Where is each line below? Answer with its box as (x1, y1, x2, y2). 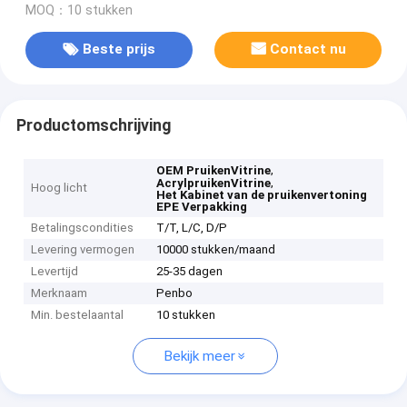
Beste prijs (82, 41, 155, 58)
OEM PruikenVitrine (156, 164, 272, 178)
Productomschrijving (15, 115, 171, 134)
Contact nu (270, 41, 347, 58)
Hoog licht (31, 181, 88, 195)
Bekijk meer (164, 348, 235, 365)
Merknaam (31, 286, 88, 301)
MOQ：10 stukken (25, 2, 133, 18)
